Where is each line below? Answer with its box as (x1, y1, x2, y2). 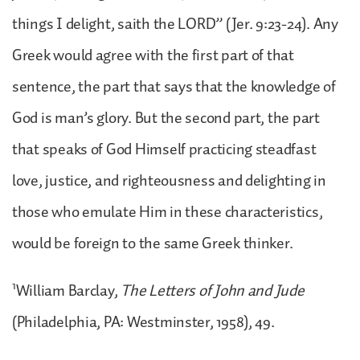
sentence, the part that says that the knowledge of (12, 73, 336, 100)
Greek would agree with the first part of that (12, 42, 294, 68)
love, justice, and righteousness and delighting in (12, 167, 326, 194)
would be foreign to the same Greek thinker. (12, 230, 297, 256)
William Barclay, (15, 277, 121, 304)
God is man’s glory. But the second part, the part (12, 104, 320, 131)
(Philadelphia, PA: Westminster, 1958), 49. (12, 309, 275, 335)
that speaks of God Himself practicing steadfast (12, 136, 317, 162)
